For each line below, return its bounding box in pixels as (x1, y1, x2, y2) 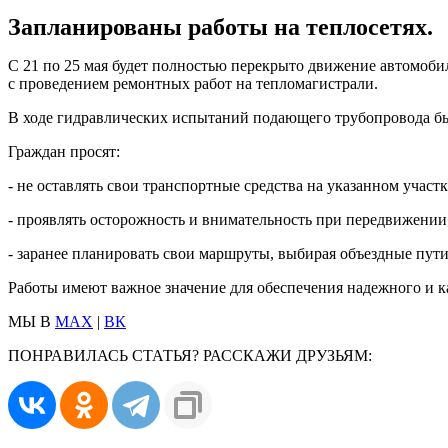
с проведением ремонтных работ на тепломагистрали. (8, 74, 378, 92)
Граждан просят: (8, 142, 120, 160)
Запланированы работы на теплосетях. (8, 13, 433, 40)
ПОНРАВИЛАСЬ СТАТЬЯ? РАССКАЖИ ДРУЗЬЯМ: (8, 346, 372, 364)
